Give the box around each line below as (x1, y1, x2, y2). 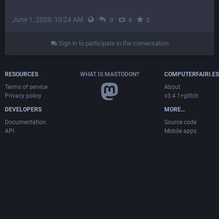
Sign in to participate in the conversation (57, 40, 169, 47)
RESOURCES (5, 71, 38, 78)
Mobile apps (164, 128, 197, 135)
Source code (164, 119, 197, 126)
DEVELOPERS (5, 106, 42, 113)
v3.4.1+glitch (164, 92, 198, 100)
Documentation (5, 119, 46, 126)
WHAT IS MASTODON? (80, 71, 139, 78)
